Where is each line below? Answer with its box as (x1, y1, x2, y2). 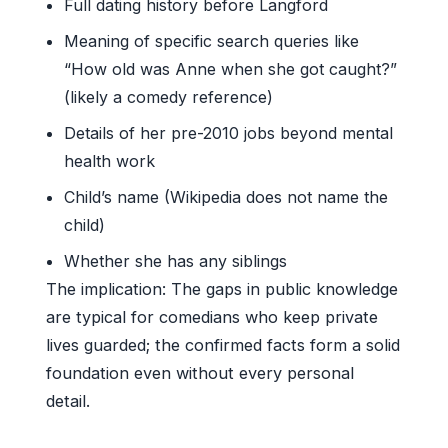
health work (64, 150, 156, 171)
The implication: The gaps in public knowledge (46, 278, 398, 299)
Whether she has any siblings (64, 250, 288, 271)
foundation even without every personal (46, 362, 354, 383)
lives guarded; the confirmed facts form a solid (46, 334, 400, 355)
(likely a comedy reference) (64, 86, 274, 107)
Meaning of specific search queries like (64, 30, 360, 51)
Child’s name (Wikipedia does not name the (64, 186, 389, 207)
